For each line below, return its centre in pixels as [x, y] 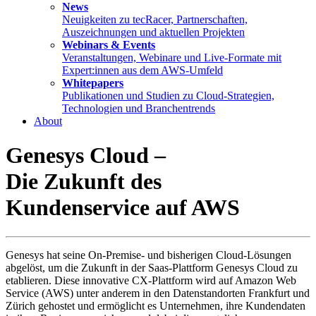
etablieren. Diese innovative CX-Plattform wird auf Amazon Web [151, 280]
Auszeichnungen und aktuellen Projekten [153, 32]
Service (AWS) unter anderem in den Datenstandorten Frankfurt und [158, 293]
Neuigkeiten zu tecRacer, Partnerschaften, [155, 19]
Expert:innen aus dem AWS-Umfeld [142, 70]
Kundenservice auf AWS [123, 208]
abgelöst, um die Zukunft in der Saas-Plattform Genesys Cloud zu [152, 267]
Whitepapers [93, 83]
